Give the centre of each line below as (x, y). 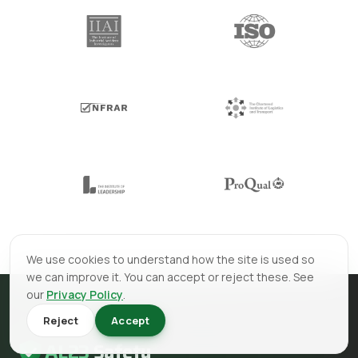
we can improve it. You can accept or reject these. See (170, 277)
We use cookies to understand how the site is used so (171, 259)
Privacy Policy (85, 294)
